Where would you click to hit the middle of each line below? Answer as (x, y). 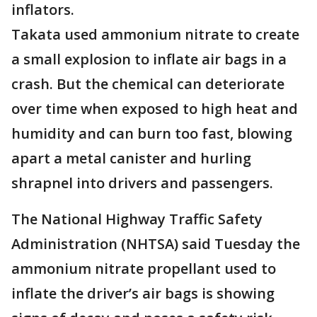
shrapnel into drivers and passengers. (142, 183)
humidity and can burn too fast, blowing (152, 133)
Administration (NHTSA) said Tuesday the (156, 244)
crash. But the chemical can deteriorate (148, 84)
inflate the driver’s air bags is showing (143, 293)
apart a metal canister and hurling (131, 158)
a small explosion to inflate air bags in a (149, 59)
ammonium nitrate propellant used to (144, 269)
